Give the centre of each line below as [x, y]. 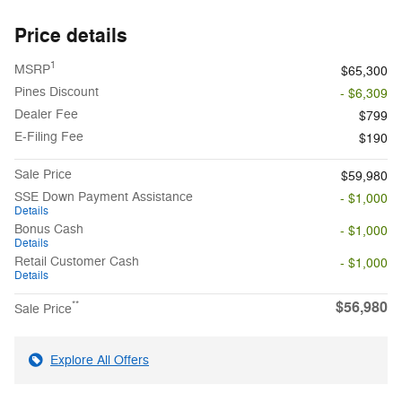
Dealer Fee [46, 114]
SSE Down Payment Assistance [104, 197]
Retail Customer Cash [77, 261]
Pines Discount [57, 92]
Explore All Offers [100, 360]
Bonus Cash [49, 229]
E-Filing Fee [49, 136]
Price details [71, 35]
